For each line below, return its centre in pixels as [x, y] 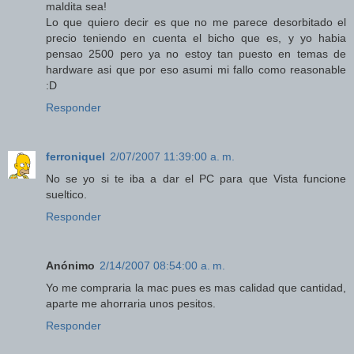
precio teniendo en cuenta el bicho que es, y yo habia [196, 38]
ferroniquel [75, 157]
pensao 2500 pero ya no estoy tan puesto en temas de [196, 54]
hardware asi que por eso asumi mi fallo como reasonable [196, 70]
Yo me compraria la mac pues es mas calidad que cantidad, [196, 288]
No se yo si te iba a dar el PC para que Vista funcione [196, 179]
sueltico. [66, 195]
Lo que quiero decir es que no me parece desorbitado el [196, 23]
